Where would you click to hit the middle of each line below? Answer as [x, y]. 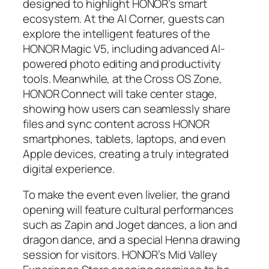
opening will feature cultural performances [128, 210]
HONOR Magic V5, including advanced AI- [124, 48]
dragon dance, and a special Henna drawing [131, 240]
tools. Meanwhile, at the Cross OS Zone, [123, 78]
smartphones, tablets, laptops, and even [125, 138]
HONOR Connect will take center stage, [120, 93]
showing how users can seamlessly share [127, 108]
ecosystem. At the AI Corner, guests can [124, 18]
